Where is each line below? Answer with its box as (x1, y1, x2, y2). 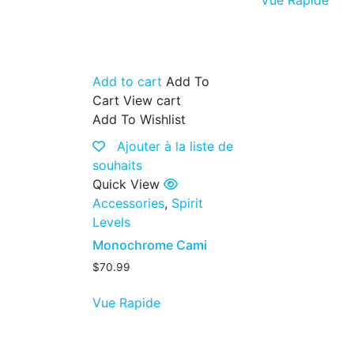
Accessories (92, 195, 164, 212)
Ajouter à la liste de (117, 138, 233, 155)
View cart (123, 92, 181, 109)
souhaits (92, 157, 142, 174)
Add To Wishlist (92, 111, 186, 128)
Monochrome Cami (92, 237, 207, 254)
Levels (92, 214, 130, 231)
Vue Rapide (92, 295, 160, 311)
